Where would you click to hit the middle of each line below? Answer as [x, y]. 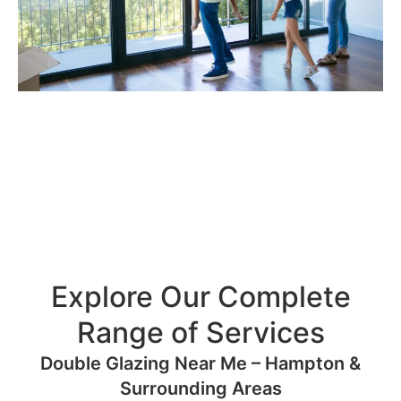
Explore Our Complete [200, 297]
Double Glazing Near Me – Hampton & [200, 364]
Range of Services [200, 333]
